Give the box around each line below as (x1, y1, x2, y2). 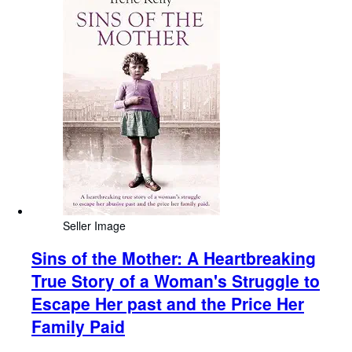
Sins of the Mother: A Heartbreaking (31, 246, 316, 270)
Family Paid (31, 314, 125, 339)
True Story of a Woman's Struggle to (31, 269, 320, 293)
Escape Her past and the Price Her (31, 291, 304, 316)
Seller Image (63, 217, 126, 233)
